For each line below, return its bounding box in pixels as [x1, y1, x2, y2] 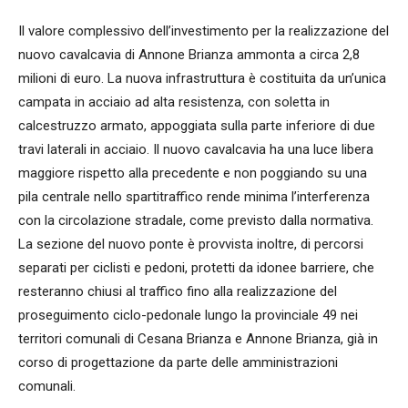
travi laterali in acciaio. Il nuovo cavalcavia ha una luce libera [18, 141, 373, 158]
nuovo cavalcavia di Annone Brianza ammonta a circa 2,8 [18, 46, 360, 63]
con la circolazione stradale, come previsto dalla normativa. [18, 212, 373, 229]
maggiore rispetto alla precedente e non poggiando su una [18, 165, 367, 181]
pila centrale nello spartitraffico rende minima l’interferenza [18, 189, 370, 205]
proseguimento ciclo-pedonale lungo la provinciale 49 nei [18, 307, 358, 323]
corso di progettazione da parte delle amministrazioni [18, 354, 338, 371]
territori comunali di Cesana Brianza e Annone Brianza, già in [18, 331, 378, 347]
